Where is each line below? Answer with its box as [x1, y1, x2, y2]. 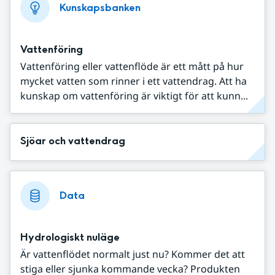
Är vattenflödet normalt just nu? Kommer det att [20, 247, 245, 261]
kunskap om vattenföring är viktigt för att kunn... [20, 88, 248, 103]
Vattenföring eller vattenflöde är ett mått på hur [20, 59, 244, 73]
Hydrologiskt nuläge [20, 230, 120, 244]
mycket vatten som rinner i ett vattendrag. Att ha [20, 74, 247, 88]
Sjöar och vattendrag [20, 133, 125, 148]
